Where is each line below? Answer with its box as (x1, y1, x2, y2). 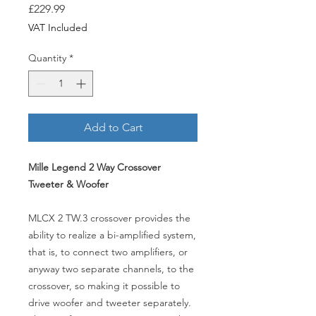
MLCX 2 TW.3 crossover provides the (28, 212, 190, 224)
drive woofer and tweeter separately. (28, 296, 191, 309)
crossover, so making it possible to (28, 279, 180, 292)
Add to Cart (83, 121, 142, 134)
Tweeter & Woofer (28, 178, 109, 190)
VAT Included (28, 21, 87, 34)
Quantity (28, 51, 66, 64)
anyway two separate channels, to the (28, 262, 194, 275)
